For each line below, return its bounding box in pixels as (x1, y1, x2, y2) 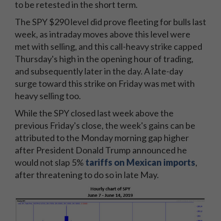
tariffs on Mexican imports (85, 157, 195, 168)
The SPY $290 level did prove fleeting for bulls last (15, 16, 206, 27)
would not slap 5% (15, 157, 85, 168)
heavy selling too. (15, 90, 85, 101)
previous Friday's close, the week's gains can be (15, 120, 195, 131)
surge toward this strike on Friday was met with (15, 78, 195, 89)
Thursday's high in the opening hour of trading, (15, 53, 193, 64)
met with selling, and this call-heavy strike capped (15, 41, 202, 52)
